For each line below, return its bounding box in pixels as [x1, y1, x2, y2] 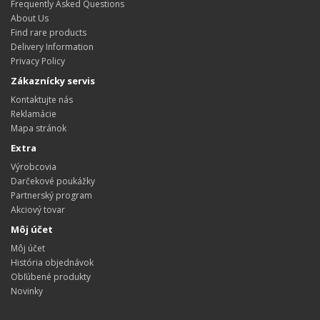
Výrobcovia [11, 161, 56, 173]
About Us [11, 12, 49, 24]
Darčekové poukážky [11, 175, 95, 187]
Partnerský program [11, 189, 92, 201]
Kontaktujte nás [11, 94, 73, 106]
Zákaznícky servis [11, 74, 95, 87]
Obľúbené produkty [11, 271, 91, 283]
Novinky [11, 285, 43, 297]
